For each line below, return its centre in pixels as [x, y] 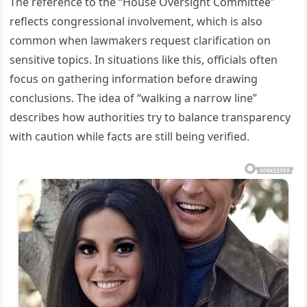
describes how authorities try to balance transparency [150, 118]
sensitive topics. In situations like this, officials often [144, 60]
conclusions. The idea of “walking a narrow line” [134, 98]
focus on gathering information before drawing [134, 79]
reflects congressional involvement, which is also [136, 22]
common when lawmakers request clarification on [140, 41]
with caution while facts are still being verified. [130, 137]
